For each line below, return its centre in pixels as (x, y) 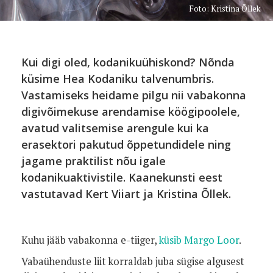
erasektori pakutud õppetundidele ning (126, 144)
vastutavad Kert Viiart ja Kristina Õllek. (126, 194)
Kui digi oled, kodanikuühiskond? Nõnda (128, 62)
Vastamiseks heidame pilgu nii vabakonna (134, 95)
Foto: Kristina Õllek (225, 9)
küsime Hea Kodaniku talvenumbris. (118, 79)
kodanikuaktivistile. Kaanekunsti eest (122, 177)
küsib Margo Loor (199, 240)
